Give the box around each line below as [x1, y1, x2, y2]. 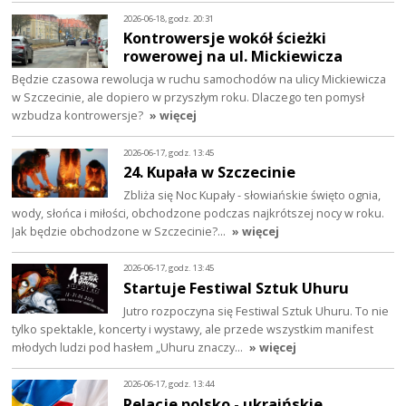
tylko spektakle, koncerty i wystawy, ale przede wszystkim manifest [12, 321, 374, 338]
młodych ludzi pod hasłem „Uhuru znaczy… [12, 339, 246, 356]
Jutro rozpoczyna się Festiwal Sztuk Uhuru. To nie [123, 303, 390, 320]
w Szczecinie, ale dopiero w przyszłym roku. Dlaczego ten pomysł [12, 89, 365, 106]
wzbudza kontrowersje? [12, 107, 144, 124]
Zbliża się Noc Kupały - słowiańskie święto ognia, [123, 187, 382, 204]
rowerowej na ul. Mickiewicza [123, 45, 343, 67]
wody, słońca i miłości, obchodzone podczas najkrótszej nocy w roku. [12, 205, 385, 222]
